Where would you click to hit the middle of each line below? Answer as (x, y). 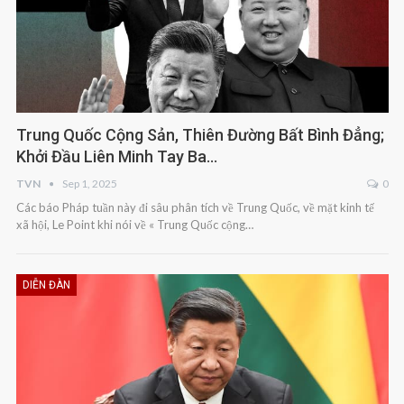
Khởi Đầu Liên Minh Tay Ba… (116, 157)
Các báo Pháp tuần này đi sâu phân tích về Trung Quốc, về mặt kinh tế (195, 208)
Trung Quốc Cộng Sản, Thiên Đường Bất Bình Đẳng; (200, 135)
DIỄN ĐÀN (46, 285)
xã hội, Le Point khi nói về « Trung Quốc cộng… (134, 225)
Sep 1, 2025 (89, 184)
